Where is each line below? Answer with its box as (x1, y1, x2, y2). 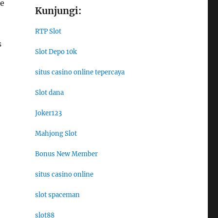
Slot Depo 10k (35, 48, 77, 56)
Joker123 (35, 109, 62, 118)
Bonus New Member (35, 150, 98, 159)
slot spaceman (35, 191, 80, 200)
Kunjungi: (35, 5, 81, 17)
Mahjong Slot (35, 129, 77, 138)
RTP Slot (35, 27, 61, 36)
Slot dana (35, 89, 64, 97)
